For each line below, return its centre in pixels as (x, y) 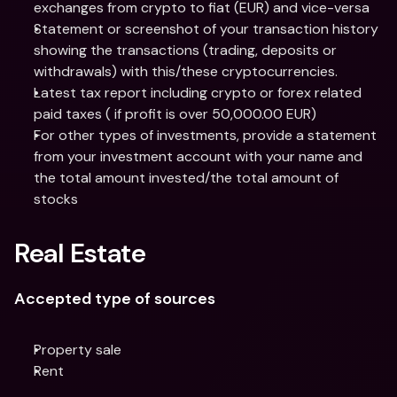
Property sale (78, 350)
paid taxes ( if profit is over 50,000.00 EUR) (175, 114)
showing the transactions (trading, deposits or (185, 50)
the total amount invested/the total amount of (186, 178)
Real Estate (80, 253)
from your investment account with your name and (198, 156)
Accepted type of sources (115, 299)
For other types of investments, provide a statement (205, 135)
